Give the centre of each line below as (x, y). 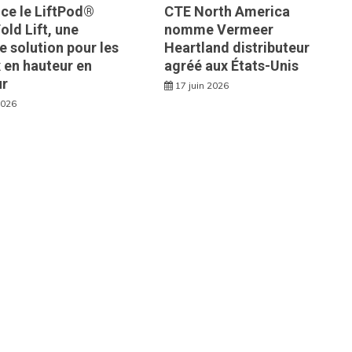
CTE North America (227, 11)
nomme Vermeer (219, 29)
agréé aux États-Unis (232, 65)
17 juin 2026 (202, 85)
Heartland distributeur (237, 47)
